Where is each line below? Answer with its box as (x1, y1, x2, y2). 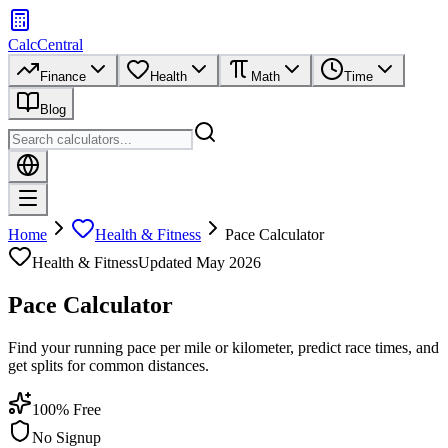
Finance (40, 69, 86, 84)
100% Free (32, 400, 101, 418)
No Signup (32, 428, 101, 446)
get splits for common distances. (8, 356, 209, 374)
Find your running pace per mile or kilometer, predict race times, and (8, 338, 439, 356)
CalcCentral (8, 36, 83, 53)
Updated (138, 254, 196, 271)
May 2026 (196, 254, 261, 271)
